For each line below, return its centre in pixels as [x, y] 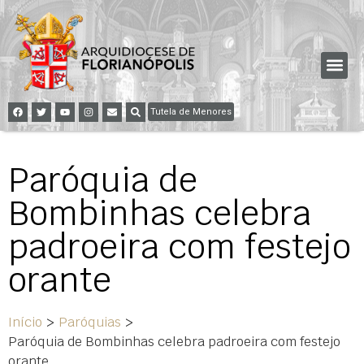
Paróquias [90, 322]
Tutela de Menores [191, 111]
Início [25, 322]
